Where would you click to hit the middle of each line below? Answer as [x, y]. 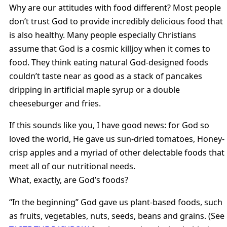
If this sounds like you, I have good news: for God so [109, 125]
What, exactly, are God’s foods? [69, 180]
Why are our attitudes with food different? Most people [115, 8]
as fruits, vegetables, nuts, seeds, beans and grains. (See [117, 216]
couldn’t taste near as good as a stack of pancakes [106, 76]
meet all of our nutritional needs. [72, 166]
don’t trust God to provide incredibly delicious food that [116, 22]
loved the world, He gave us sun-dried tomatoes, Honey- [117, 139]
